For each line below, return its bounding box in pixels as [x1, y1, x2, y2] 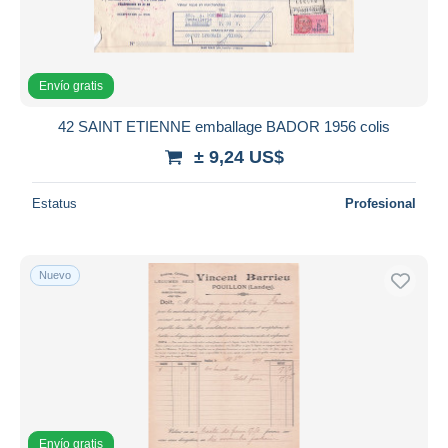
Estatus [32, 195, 77, 211]
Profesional [345, 195, 416, 211]
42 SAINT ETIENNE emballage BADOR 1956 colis [58, 117, 390, 135]
